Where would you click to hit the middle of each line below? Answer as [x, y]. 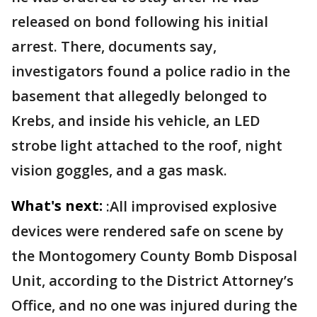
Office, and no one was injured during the [154, 305]
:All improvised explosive [191, 206]
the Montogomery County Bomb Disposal [154, 256]
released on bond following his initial [140, 22]
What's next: [57, 206]
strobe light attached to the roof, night [147, 145]
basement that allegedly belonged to [139, 96]
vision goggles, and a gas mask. [119, 170]
